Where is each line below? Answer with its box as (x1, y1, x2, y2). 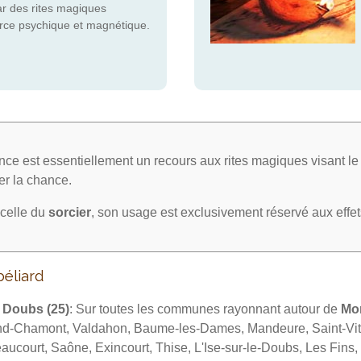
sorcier (48, 205, 91, 220)
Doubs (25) (2, 302, 69, 317)
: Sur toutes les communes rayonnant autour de (68, 302, 341, 317)
